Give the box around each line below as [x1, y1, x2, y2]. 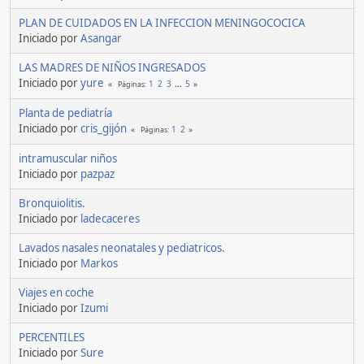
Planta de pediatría [19, 106, 112, 121]
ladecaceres [80, 211, 140, 227]
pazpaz [80, 167, 115, 182]
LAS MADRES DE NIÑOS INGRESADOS [19, 60, 206, 76]
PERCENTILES [19, 330, 84, 345]
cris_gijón [80, 121, 127, 136]
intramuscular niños [19, 151, 117, 167]
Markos [80, 256, 118, 271]
